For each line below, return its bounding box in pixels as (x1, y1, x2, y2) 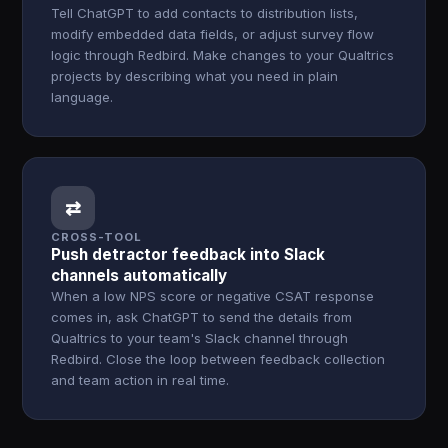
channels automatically (51, 266, 228, 285)
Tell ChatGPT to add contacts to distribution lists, (51, 5, 359, 21)
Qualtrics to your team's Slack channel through (51, 330, 349, 346)
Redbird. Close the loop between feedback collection (51, 351, 386, 367)
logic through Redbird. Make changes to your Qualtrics (51, 47, 395, 63)
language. (51, 89, 114, 105)
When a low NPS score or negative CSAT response (51, 288, 375, 304)
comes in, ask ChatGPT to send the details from (51, 309, 353, 325)
